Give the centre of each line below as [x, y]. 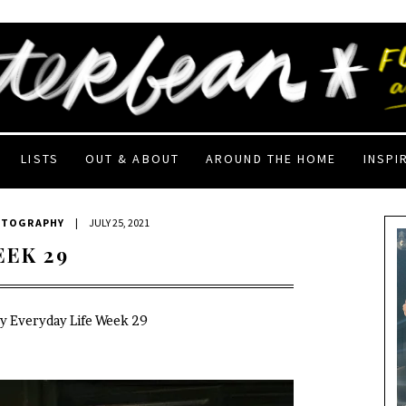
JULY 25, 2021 [120, 222]
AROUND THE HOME [271, 158]
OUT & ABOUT [132, 158]
